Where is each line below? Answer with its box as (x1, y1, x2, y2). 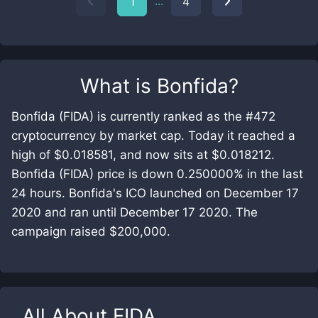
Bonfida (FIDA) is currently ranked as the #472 (11, 109, 275, 124)
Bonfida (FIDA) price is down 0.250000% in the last (11, 167, 303, 181)
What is (79, 74, 157, 98)
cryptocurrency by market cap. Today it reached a (11, 128, 295, 143)
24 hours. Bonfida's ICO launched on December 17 (11, 186, 299, 200)
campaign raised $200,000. (11, 224, 170, 238)
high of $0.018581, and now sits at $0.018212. (11, 148, 275, 162)
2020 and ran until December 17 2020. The (11, 205, 258, 219)
